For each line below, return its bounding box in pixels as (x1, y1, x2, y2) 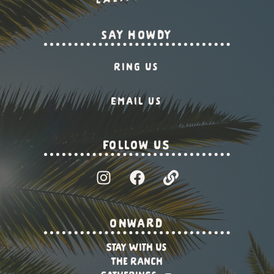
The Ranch (111, 254, 163, 267)
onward (110, 215, 164, 231)
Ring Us (114, 59, 160, 72)
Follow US (103, 137, 171, 152)
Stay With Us (106, 240, 168, 253)
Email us (111, 94, 163, 106)
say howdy (102, 26, 172, 42)
